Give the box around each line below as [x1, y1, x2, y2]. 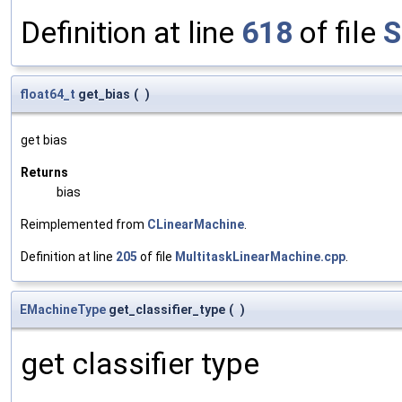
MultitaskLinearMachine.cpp [175, 249, 345, 264]
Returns [21, 164, 68, 179]
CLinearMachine [147, 216, 244, 232]
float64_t [20, 86, 75, 101]
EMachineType [20, 301, 106, 317]
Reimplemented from [21, 216, 147, 232]
